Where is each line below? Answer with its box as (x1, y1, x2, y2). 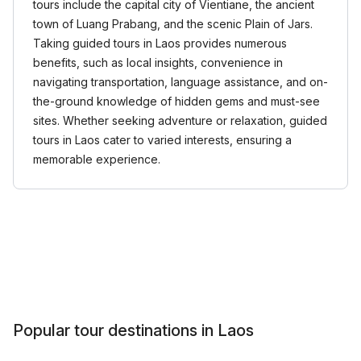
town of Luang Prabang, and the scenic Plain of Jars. (33, 17, 313, 31)
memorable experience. (33, 152, 160, 166)
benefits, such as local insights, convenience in (33, 56, 283, 69)
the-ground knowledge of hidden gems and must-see (33, 94, 320, 108)
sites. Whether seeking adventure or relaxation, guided (33, 114, 327, 127)
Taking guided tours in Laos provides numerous (33, 36, 287, 50)
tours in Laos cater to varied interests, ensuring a (33, 133, 292, 147)
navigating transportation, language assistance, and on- (33, 75, 328, 89)
